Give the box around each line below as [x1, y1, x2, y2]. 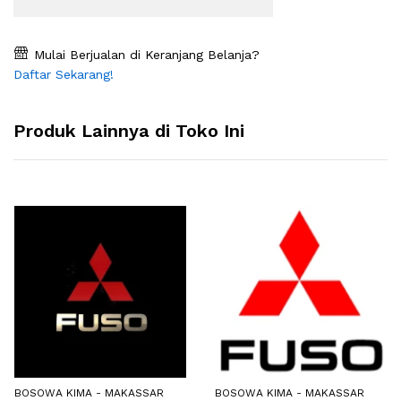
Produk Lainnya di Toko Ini [13, 120, 244, 142]
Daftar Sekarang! [13, 67, 114, 82]
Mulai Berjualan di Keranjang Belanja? [30, 47, 260, 63]
